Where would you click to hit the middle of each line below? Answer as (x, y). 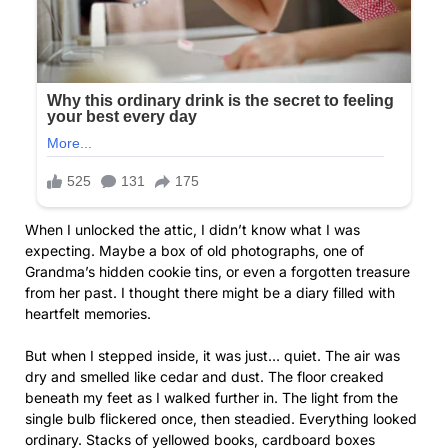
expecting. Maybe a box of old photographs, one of (194, 250)
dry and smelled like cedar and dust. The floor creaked (204, 376)
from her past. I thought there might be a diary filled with (210, 292)
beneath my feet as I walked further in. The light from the (211, 397)
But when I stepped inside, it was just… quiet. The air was (212, 355)
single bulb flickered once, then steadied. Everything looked (221, 418)
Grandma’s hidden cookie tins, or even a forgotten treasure (217, 271)
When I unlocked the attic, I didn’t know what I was (192, 229)
